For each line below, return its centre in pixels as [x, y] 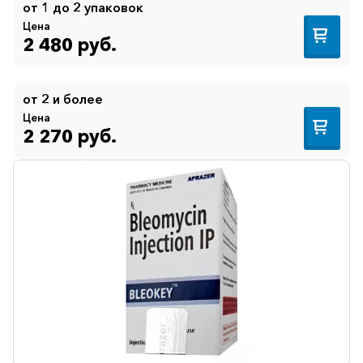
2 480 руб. [70, 45]
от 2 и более [63, 98]
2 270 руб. [70, 137]
